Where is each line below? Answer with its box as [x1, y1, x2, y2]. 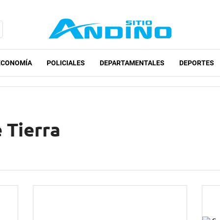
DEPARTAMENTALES [100, 59, 165, 67]
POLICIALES [47, 59, 85, 67]
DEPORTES [179, 59, 214, 67]
